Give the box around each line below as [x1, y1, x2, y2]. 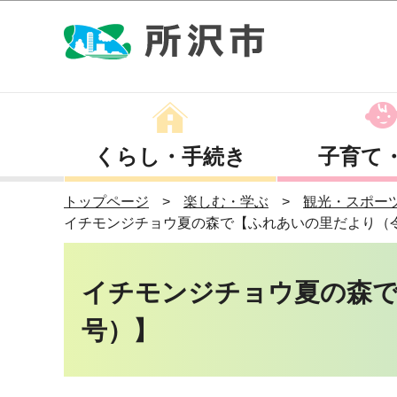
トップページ [64, 194, 149, 209]
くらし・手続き [94, 144, 246, 168]
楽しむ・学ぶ [183, 194, 269, 209]
